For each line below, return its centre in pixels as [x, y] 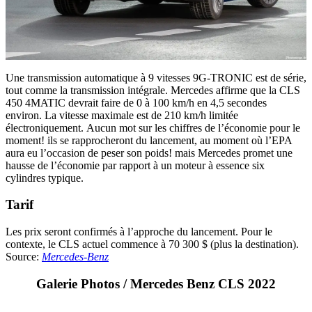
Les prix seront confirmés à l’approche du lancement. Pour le [139, 231]
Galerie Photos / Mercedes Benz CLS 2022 [156, 283]
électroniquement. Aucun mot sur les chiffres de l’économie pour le [153, 127]
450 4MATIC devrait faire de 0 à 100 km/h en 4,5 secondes [136, 102]
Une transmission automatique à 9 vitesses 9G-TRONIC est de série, [156, 77]
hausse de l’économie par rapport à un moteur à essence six [135, 165]
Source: [24, 256]
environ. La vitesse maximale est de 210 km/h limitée [122, 115]
